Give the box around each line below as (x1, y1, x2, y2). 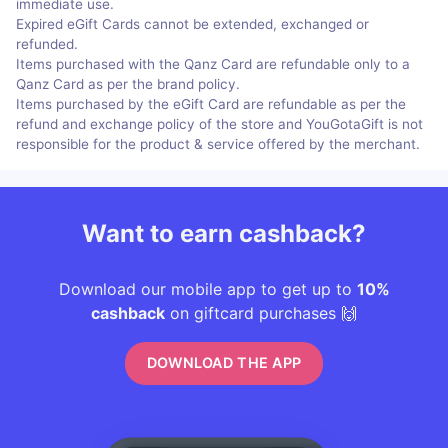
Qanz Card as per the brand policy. (16, 75, 240, 92)
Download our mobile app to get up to (58, 278, 357, 299)
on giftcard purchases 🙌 (165, 302, 357, 323)
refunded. (16, 35, 78, 52)
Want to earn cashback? (82, 218, 366, 248)
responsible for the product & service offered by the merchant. (16, 135, 420, 152)
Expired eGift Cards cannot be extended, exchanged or (16, 15, 369, 32)
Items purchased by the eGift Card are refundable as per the (16, 95, 406, 112)
